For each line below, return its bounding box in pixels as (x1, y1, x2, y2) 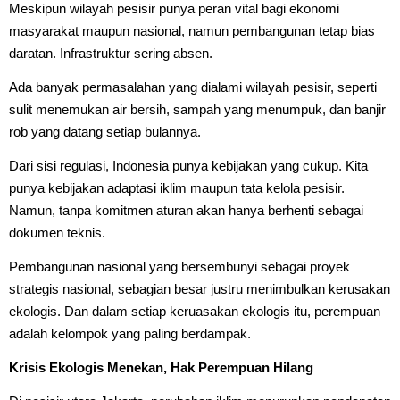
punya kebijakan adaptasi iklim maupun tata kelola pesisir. (9, 179, 345, 196)
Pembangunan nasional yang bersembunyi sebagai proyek (9, 258, 350, 274)
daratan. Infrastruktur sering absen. (9, 45, 212, 61)
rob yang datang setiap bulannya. (9, 123, 201, 139)
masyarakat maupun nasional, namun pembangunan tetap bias (9, 22, 375, 38)
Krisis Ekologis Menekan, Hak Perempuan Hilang (9, 359, 313, 375)
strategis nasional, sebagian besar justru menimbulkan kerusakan (9, 280, 390, 296)
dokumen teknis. (9, 224, 105, 240)
